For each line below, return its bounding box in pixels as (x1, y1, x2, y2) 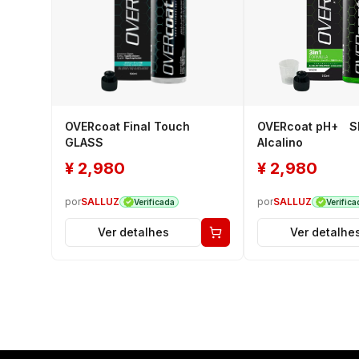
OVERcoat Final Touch (65, 119, 190, 133)
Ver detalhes (97, 224, 169, 239)
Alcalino (257, 135, 303, 149)
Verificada (133, 196, 175, 207)
